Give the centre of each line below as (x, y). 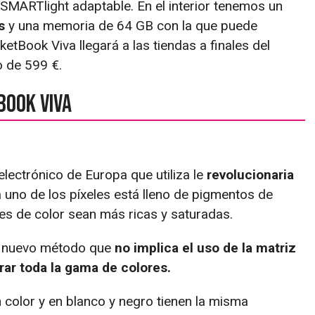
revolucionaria (250, 174)
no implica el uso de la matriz (205, 247)
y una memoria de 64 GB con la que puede (131, 25)
